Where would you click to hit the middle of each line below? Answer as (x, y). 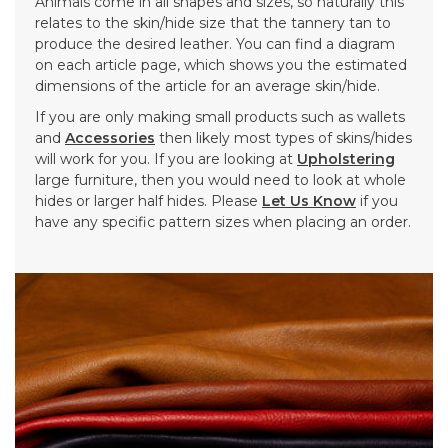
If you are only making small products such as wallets (220, 117)
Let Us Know (309, 201)
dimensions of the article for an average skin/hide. (209, 86)
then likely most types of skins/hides (283, 138)
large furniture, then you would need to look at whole (220, 180)
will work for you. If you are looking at (166, 159)
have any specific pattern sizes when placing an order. (223, 222)
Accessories (110, 138)
